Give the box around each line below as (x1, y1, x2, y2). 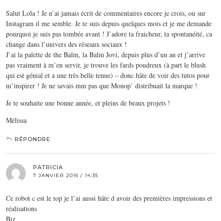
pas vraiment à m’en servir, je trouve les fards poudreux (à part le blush (6, 60, 206, 70)
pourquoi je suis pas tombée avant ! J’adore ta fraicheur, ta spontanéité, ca (6, 29, 212, 38)
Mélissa (6, 115, 27, 125)
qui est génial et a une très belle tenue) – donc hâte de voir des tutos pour (6, 70, 210, 80)
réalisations (6, 203, 37, 213)
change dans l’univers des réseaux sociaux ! (6, 39, 127, 49)
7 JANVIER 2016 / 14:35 (33, 172, 98, 179)
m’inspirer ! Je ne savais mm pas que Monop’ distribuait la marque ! (6, 80, 197, 90)
